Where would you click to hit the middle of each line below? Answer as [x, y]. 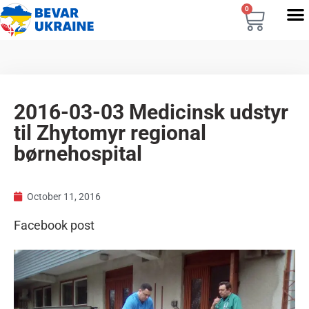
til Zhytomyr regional [110, 133]
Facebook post [54, 225]
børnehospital [78, 153]
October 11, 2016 [64, 197]
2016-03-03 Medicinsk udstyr [151, 112]
